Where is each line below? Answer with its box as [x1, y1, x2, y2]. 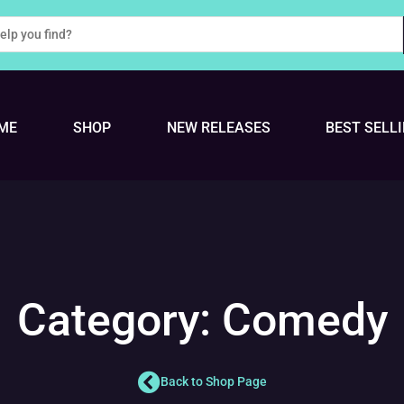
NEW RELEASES [166, 119, 271, 137]
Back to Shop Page [160, 374, 267, 390]
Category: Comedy [16, 294, 388, 347]
